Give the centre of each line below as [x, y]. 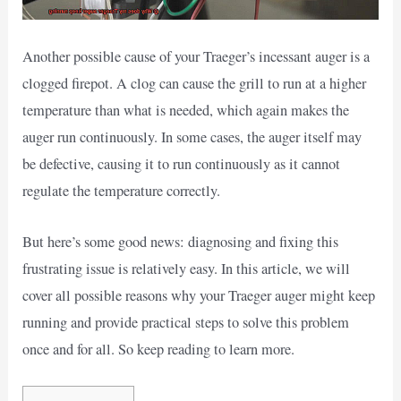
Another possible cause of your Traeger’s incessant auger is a [196, 57]
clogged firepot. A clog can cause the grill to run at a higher [195, 84]
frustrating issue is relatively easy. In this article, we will [187, 268]
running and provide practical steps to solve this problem [186, 322]
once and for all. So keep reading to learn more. [159, 349]
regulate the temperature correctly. [122, 191]
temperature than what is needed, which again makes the [186, 111]
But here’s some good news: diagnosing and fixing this [181, 241]
